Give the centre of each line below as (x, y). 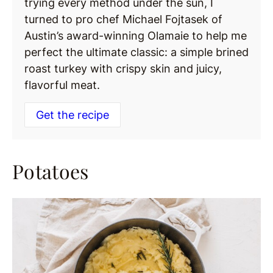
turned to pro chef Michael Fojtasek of (123, 19)
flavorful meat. (62, 85)
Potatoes (51, 171)
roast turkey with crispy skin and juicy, (123, 69)
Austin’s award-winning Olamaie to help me (136, 36)
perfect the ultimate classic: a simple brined (136, 52)
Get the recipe (73, 115)
